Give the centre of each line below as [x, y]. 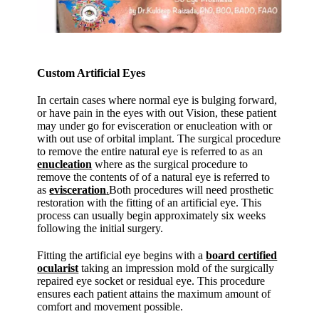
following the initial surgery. [100, 228]
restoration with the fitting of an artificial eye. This [150, 203]
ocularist [58, 268]
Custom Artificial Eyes [91, 73]
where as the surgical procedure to [170, 164]
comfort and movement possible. [110, 307]
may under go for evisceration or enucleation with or [155, 126]
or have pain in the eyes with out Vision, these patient [157, 113]
